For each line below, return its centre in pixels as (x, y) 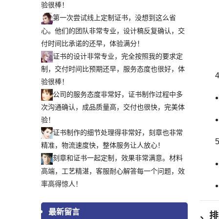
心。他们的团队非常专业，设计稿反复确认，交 (113, 31)
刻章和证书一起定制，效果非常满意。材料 (118, 158)
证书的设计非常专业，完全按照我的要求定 (118, 56)
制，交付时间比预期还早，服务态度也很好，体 (113, 69)
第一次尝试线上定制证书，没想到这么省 (114, 18)
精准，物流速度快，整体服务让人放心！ (103, 145)
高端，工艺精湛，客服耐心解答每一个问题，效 (113, 171)
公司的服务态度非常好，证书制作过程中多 (118, 94)
